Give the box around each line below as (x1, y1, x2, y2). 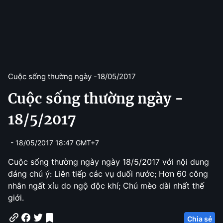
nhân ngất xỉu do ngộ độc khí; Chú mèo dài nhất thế (8, 181, 204, 191)
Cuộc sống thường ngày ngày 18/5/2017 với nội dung (8, 157, 209, 167)
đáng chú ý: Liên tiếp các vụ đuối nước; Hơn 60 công (8, 169, 208, 179)
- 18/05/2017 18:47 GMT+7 (10, 138, 99, 147)
